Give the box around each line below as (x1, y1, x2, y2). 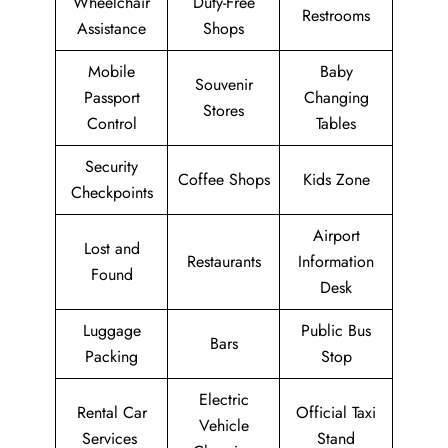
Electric (198, 388, 249, 412)
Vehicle (198, 414, 249, 438)
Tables (316, 112, 356, 136)
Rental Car (76, 401, 147, 425)
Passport (83, 86, 140, 110)
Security (85, 155, 138, 179)
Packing (85, 345, 138, 369)
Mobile (88, 60, 135, 84)
